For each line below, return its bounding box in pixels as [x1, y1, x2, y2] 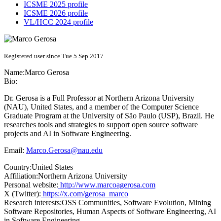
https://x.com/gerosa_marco [41, 189, 128, 198]
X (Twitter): [4, 189, 41, 198]
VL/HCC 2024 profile [24, 18, 93, 27]
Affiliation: [4, 172, 38, 181]
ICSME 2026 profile [24, 9, 88, 18]
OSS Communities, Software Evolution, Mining [62, 198, 211, 207]
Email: [4, 146, 26, 155]
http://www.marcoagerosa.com [58, 181, 155, 189]
